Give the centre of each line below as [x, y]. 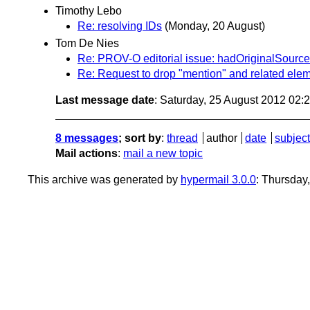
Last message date [105, 100]
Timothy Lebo [89, 11]
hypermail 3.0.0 [218, 180]
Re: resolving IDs [120, 26]
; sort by [140, 138]
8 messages [87, 138]
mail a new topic [163, 154]
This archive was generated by [104, 180]
